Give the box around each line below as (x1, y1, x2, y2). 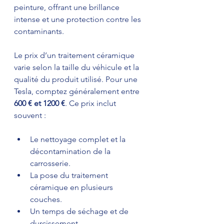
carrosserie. (30, 158, 70, 168)
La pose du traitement (30, 170, 110, 180)
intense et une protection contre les (14, 14, 143, 24)
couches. (30, 194, 62, 204)
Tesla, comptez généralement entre (14, 86, 141, 96)
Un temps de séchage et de (30, 206, 130, 216)
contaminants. (14, 26, 64, 36)
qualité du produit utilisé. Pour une (14, 74, 139, 84)
